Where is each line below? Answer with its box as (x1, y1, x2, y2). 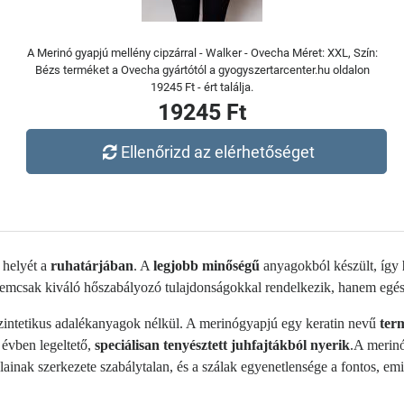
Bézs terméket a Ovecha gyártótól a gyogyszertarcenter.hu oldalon (34, 63, 370, 77)
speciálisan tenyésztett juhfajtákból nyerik (95, 337, 350, 353)
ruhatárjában (50, 258, 133, 273)
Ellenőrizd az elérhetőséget (121, 142, 316, 161)
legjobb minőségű (153, 258, 260, 273)
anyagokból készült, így (260, 258, 402, 273)
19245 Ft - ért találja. (151, 80, 253, 94)
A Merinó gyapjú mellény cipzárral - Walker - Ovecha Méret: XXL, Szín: (26, 46, 378, 60)
